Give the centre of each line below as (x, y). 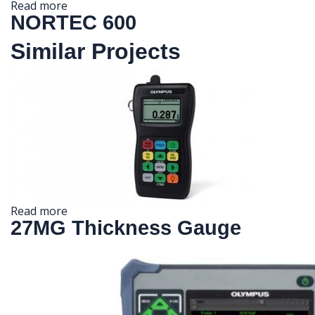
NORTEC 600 (73, 22)
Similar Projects (96, 51)
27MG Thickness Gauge (126, 227)
